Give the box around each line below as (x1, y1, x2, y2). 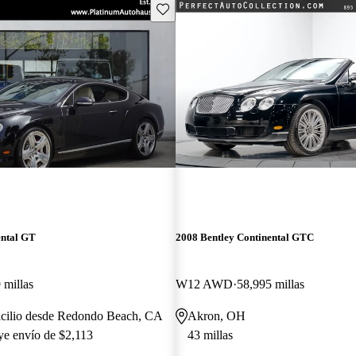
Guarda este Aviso (155, 2, 242, 14)
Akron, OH (187, 308, 246, 323)
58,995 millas (236, 277, 304, 291)
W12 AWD (175, 277, 233, 291)
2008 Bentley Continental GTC (175, 230, 314, 243)
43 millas (187, 327, 233, 342)
